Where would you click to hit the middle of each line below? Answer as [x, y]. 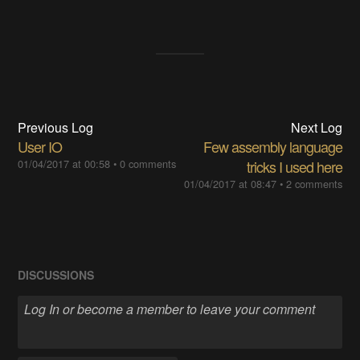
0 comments [148, 164]
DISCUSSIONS [56, 275]
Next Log [316, 128]
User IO [40, 147]
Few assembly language [272, 147]
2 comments [314, 184]
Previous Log [56, 128]
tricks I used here [294, 167]
